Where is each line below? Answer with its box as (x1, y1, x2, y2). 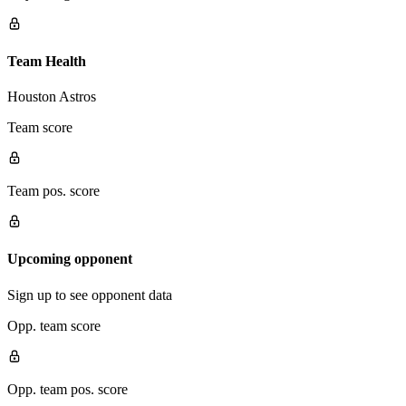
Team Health (7, 53, 86, 69)
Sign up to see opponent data (7, 286, 172, 303)
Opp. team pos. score (7, 381, 128, 397)
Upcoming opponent (7, 251, 132, 267)
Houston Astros (7, 89, 96, 105)
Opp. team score (7, 317, 101, 333)
